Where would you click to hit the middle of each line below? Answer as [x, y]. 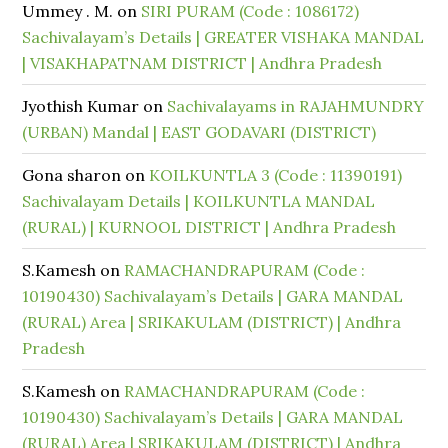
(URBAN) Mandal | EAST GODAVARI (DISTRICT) [199, 132]
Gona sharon [72, 175]
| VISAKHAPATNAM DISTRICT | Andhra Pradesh [202, 63]
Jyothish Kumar [81, 106]
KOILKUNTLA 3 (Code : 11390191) [276, 175]
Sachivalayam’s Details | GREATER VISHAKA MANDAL [223, 37]
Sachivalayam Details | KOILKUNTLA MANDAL [199, 201]
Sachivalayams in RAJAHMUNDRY [296, 106]
